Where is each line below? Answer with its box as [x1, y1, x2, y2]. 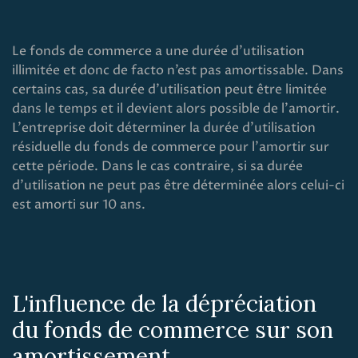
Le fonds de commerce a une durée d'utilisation [12, 42, 304, 60]
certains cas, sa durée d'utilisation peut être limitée [12, 81, 327, 98]
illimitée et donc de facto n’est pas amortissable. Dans [12, 62, 344, 79]
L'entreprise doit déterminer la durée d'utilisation [12, 119, 316, 137]
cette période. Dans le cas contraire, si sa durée [12, 157, 303, 175]
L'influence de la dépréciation [12, 289, 316, 318]
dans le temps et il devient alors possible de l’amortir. [12, 100, 340, 117]
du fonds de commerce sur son [12, 316, 333, 344]
